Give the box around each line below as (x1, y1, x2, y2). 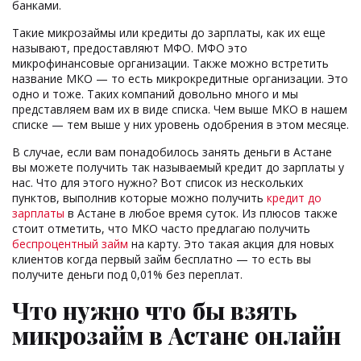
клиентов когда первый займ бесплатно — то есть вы (12, 251, 311, 267)
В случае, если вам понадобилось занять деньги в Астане (12, 143, 332, 160)
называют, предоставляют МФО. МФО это (12, 39, 247, 56)
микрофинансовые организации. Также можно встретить (12, 55, 329, 71)
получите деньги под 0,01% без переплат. (12, 266, 243, 282)
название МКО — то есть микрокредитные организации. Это (12, 70, 348, 86)
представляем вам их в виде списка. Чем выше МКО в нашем (12, 101, 347, 117)
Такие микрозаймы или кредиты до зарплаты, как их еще (12, 24, 326, 40)
